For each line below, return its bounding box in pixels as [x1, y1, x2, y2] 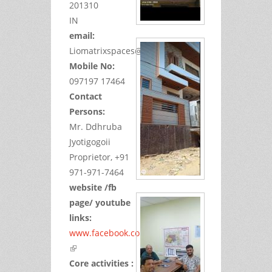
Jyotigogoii [69, 135, 110, 148]
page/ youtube [69, 196, 131, 208]
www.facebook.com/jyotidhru [69, 226, 188, 239]
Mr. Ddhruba [69, 120, 122, 132]
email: [69, 29, 97, 41]
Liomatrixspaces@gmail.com [69, 44, 185, 56]
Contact [69, 90, 102, 102]
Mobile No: [69, 59, 117, 72]
